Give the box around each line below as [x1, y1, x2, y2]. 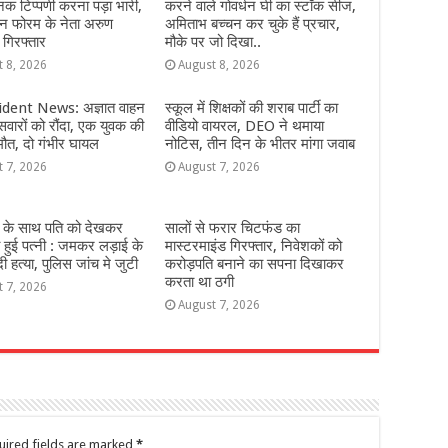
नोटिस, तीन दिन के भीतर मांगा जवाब [164, 135, 355, 153]
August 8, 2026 [177, 58, 260, 72]
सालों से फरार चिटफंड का [164, 219, 300, 237]
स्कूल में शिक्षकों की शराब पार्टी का [164, 99, 338, 117]
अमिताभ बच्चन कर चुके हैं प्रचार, [164, 15, 340, 33]
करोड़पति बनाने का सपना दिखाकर [164, 255, 344, 273]
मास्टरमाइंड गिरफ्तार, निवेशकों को [164, 237, 342, 255]
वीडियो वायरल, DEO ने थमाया [164, 117, 324, 135]
